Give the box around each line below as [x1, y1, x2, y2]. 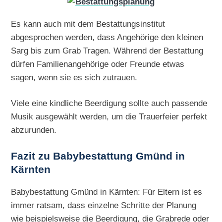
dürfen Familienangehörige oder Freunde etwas [11, 58, 185, 69]
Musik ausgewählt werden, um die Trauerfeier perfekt [11, 111, 208, 122]
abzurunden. [11, 125, 57, 135]
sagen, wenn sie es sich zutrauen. [11, 72, 138, 82]
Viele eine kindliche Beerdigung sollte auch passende [11, 98, 208, 109]
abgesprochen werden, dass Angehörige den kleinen [11, 32, 204, 42]
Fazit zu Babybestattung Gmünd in [11, 150, 185, 163]
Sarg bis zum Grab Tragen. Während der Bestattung [11, 45, 204, 55]
